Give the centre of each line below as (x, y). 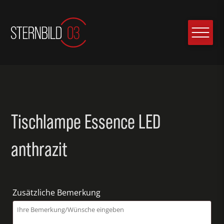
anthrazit (39, 149)
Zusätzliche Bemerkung (58, 192)
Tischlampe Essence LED (86, 121)
